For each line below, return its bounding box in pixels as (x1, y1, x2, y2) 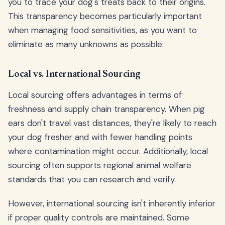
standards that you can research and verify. (8, 173, 176, 185)
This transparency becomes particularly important (8, 10, 202, 22)
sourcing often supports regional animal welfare (8, 159, 191, 171)
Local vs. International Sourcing (8, 69, 140, 79)
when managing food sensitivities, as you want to (8, 24, 197, 36)
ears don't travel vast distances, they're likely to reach (8, 117, 216, 129)
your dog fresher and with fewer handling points (8, 131, 192, 143)
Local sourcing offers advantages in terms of (8, 89, 182, 100)
